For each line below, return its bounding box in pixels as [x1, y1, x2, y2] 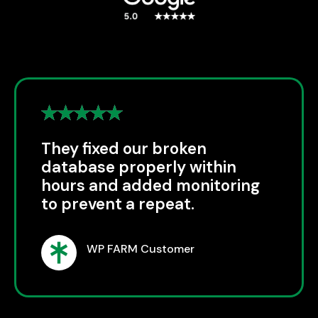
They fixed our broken [41, 138, 207, 160]
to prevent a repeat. [41, 194, 194, 215]
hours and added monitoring [41, 175, 260, 197]
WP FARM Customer [87, 241, 194, 257]
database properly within [41, 157, 236, 178]
